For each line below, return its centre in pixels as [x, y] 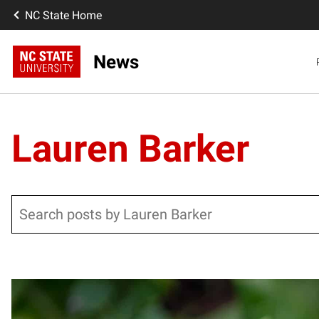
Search [29, 204]
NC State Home [63, 15]
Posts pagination [131, 297]
